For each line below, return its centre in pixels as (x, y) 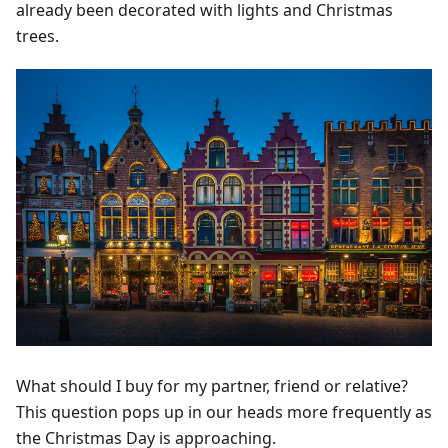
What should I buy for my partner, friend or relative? (212, 386)
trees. (37, 35)
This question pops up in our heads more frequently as (224, 412)
